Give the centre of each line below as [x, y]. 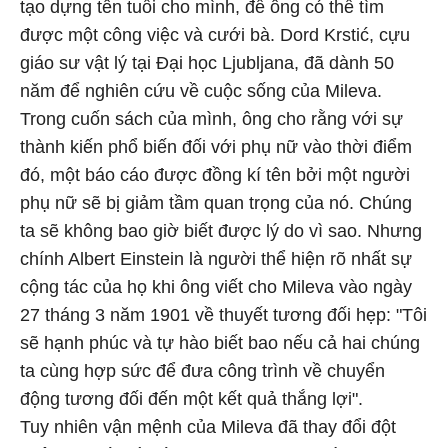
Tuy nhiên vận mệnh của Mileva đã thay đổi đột [208, 427]
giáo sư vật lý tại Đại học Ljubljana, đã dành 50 [207, 63]
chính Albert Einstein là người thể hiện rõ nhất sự [216, 259]
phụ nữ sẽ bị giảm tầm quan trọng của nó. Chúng [216, 203]
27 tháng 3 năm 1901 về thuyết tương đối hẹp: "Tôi [223, 315]
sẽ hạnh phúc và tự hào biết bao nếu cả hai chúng [220, 343]
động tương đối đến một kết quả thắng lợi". [191, 399]
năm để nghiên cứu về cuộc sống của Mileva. [201, 91]
